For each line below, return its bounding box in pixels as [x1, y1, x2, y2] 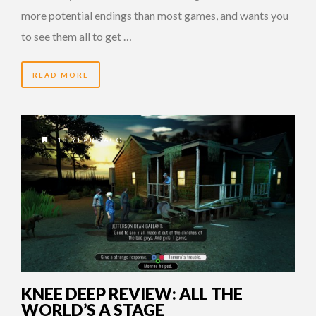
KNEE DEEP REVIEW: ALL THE [21, 283, 243, 303]
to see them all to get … [21, 29, 132, 43]
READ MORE [32, 70, 89, 79]
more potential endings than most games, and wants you [21, 8, 288, 22]
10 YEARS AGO [54, 135, 123, 144]
